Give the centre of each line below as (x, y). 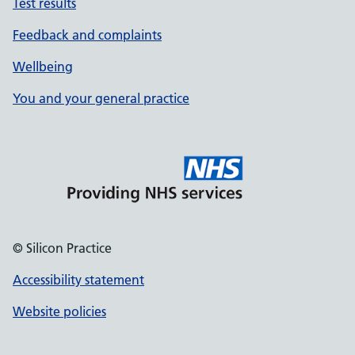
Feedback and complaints (87, 35)
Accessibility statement (78, 280)
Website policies (59, 311)
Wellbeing (43, 67)
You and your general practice (101, 98)
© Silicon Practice (62, 248)
